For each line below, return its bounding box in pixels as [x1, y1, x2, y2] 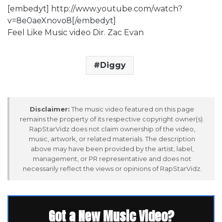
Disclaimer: [30, 105, 70, 113]
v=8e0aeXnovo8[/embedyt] [7, 15, 116, 25]
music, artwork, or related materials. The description [29, 134, 195, 143]
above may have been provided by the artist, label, [30, 144, 194, 153]
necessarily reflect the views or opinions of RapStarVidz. [22, 164, 202, 172]
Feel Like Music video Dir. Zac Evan [7, 27, 144, 37]
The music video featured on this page [70, 105, 194, 113]
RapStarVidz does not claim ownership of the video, [29, 124, 195, 133]
